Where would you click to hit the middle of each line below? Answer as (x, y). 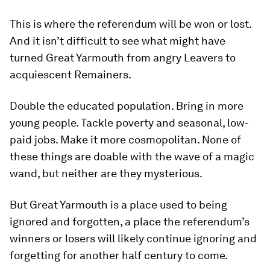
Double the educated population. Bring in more (127, 105)
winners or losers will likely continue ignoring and (133, 238)
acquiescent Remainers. (71, 74)
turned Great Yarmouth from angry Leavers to (123, 57)
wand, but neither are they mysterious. (106, 173)
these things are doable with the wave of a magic (132, 156)
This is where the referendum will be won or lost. (130, 24)
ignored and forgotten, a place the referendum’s (130, 221)
